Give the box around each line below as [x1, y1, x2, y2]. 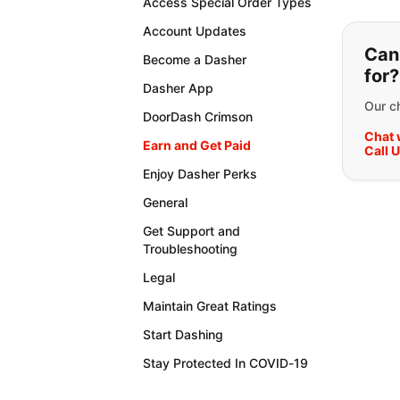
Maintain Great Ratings [143, 298, 277, 313]
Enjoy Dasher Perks [143, 166, 257, 181]
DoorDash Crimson [143, 109, 253, 124]
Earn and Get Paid [143, 137, 251, 153]
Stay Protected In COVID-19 [143, 355, 308, 371]
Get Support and [143, 223, 240, 238]
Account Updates [143, 23, 246, 38]
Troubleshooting [143, 241, 237, 256]
